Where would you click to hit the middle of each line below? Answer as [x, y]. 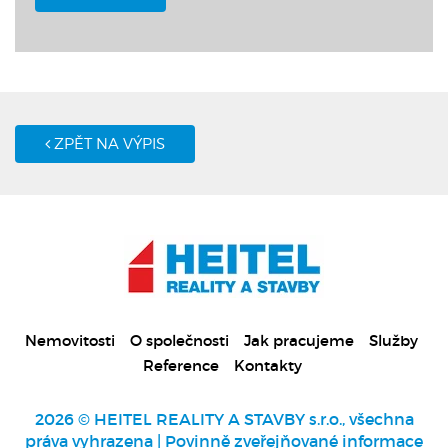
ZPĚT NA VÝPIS [107, 143]
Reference [181, 365]
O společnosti [179, 340]
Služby [393, 340]
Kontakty [268, 365]
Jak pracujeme [299, 340]
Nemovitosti [70, 340]
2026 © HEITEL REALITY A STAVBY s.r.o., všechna [224, 418]
